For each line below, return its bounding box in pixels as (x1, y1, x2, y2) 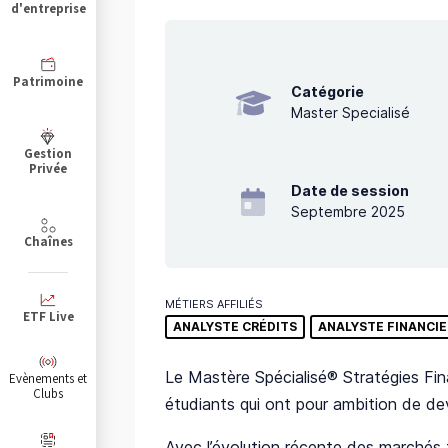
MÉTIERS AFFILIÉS (165, 297, 263, 312)
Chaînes (23, 232, 73, 250)
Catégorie (291, 83, 365, 101)
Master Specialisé (291, 104, 411, 122)
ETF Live (22, 307, 74, 325)
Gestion (24, 145, 72, 162)
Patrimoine (13, 72, 83, 90)
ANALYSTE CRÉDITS (173, 319, 297, 335)
